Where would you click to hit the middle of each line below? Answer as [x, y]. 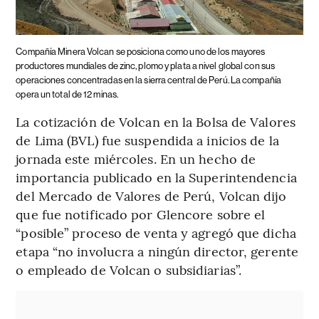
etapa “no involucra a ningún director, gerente [157, 251]
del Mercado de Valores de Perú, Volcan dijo [151, 196]
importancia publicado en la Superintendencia [156, 177]
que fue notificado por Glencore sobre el [141, 214]
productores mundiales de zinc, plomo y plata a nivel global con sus [146, 66]
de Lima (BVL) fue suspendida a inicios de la [147, 140]
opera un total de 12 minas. [67, 95]
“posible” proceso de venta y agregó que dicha [156, 233]
